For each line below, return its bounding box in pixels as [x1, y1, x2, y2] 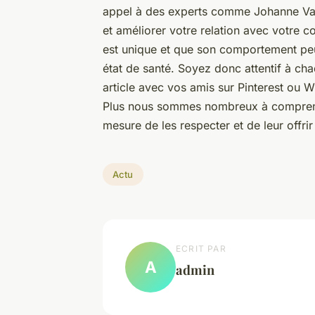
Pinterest [238, 80, 283, 95]
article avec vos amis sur [103, 80, 238, 95]
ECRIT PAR [176, 243, 226, 254]
